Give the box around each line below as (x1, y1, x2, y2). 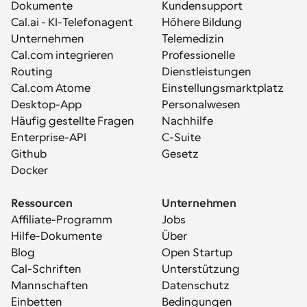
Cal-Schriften (11, 263, 82, 275)
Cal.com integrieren (11, 49, 114, 62)
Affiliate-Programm (11, 214, 112, 226)
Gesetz (162, 148, 199, 160)
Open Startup (162, 247, 232, 259)
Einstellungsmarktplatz (162, 82, 284, 95)
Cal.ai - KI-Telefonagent (11, 16, 133, 29)
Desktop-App (11, 99, 82, 111)
